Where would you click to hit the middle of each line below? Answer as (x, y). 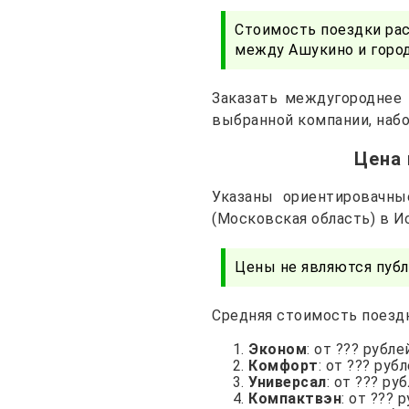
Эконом (278, 349)
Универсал (288, 382)
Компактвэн (295, 398)
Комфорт (283, 365)
